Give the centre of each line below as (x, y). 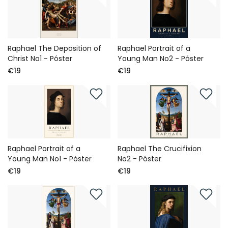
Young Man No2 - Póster (161, 58)
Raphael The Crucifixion (160, 148)
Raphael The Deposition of (54, 48)
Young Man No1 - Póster (50, 159)
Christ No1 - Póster (40, 58)
